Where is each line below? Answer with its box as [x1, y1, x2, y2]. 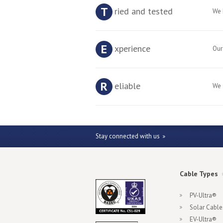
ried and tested [114, 5, 173, 17]
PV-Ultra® [190, 191, 217, 200]
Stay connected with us [96, 132, 160, 140]
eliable [114, 80, 140, 92]
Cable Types [180, 169, 218, 178]
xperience [114, 43, 150, 54]
